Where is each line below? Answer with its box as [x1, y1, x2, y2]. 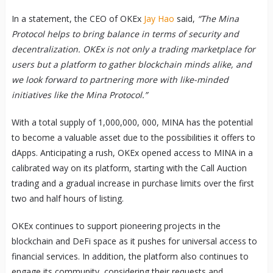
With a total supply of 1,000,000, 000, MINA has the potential [11, 116, 253, 128]
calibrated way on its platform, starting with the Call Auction [11, 161, 247, 174]
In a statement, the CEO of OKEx [11, 12, 144, 24]
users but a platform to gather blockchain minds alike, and [11, 58, 252, 70]
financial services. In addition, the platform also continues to [11, 250, 249, 262]
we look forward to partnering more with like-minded [11, 73, 229, 85]
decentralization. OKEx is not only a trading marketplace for [11, 43, 255, 55]
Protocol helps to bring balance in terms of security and [11, 27, 239, 40]
